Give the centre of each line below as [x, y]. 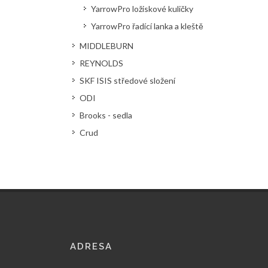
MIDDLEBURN [106, 46]
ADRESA [91, 246]
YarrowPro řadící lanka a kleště [147, 26]
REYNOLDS [101, 63]
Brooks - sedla [106, 115]
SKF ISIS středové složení [127, 80]
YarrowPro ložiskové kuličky [142, 9]
